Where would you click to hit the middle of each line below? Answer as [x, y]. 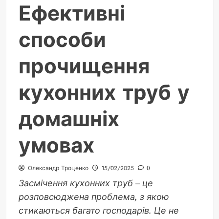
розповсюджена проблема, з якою [94, 196]
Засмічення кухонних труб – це [86, 183]
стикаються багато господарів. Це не [99, 210]
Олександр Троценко [58, 168]
